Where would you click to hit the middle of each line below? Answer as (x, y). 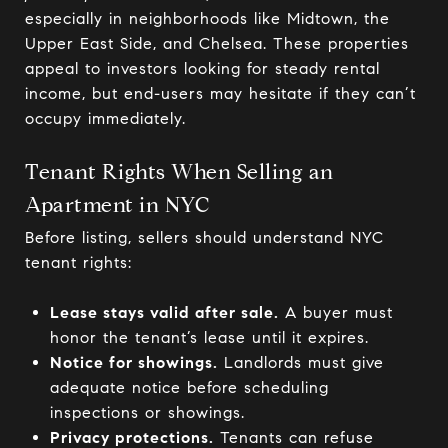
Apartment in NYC (117, 205)
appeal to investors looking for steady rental (202, 68)
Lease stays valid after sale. (164, 312)
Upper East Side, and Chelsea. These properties (217, 43)
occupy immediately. (105, 118)
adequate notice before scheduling (189, 387)
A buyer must (335, 312)
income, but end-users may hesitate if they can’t (220, 93)
